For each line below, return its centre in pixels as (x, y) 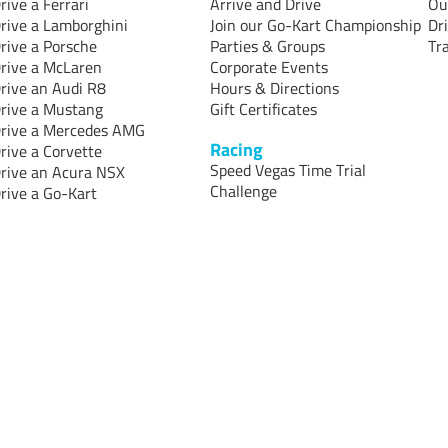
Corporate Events (268, 67)
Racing (236, 150)
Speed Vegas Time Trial (287, 170)
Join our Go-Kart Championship (315, 25)
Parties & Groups (267, 46)
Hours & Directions (274, 88)
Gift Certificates (263, 109)
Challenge (243, 191)
